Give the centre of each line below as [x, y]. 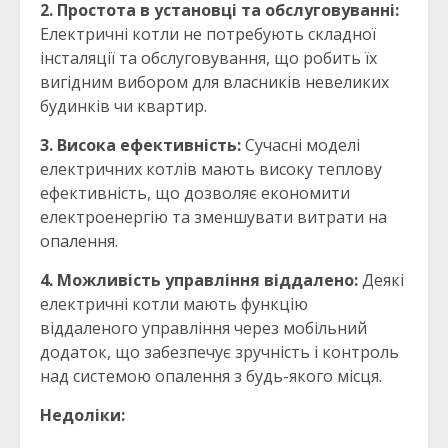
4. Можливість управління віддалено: [199, 280]
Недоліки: [82, 415]
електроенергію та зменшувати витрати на [213, 217]
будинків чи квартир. [123, 106]
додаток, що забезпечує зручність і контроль [219, 352]
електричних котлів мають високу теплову [211, 169]
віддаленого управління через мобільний [203, 328]
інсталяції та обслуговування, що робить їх [208, 58]
